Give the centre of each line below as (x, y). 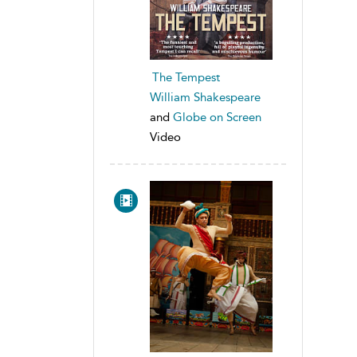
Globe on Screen (217, 117)
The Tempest (186, 77)
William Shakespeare (205, 97)
